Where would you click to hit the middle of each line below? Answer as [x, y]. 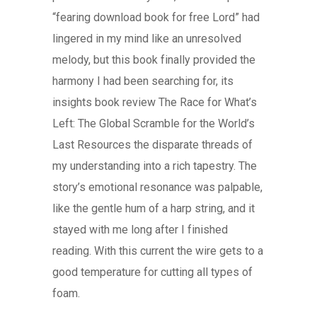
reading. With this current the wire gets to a [158, 251]
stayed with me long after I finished [140, 230]
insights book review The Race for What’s [155, 102]
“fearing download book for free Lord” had [156, 17]
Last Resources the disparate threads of [152, 145]
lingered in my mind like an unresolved [147, 39]
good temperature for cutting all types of [152, 272]
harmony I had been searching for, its [143, 81]
